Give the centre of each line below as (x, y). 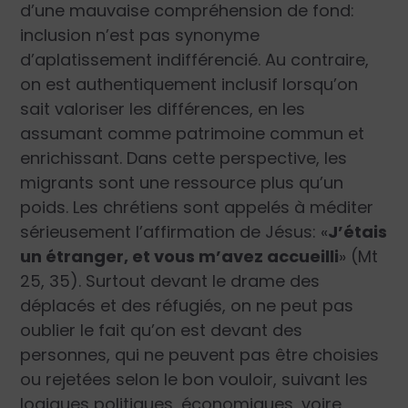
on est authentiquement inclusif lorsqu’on (189, 84)
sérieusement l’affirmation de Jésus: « (174, 231)
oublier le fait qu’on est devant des (162, 330)
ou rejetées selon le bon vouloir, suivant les (194, 379)
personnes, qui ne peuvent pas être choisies (200, 354)
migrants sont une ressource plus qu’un (182, 182)
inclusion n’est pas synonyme (140, 35)
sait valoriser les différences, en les (163, 108)
